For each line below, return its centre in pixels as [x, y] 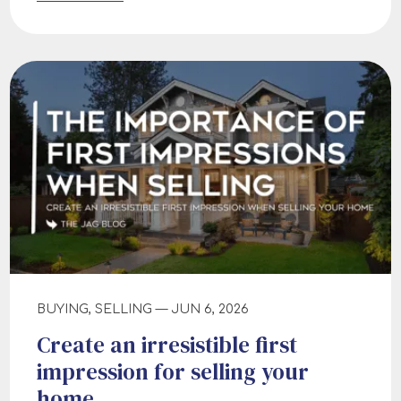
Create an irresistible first [167, 345]
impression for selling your [173, 372]
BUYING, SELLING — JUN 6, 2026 [143, 310]
